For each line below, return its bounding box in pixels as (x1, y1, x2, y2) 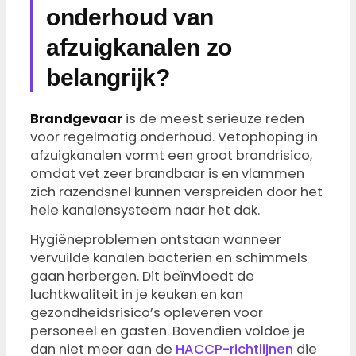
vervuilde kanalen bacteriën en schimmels (30, 249, 308, 268)
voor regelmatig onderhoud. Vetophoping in (30, 128, 318, 147)
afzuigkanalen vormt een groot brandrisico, (30, 146, 312, 165)
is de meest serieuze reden (122, 110, 304, 129)
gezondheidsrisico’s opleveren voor (30, 304, 263, 323)
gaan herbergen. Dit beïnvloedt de (30, 267, 254, 286)
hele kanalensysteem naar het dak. (30, 201, 260, 220)
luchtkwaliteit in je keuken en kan (30, 285, 243, 304)
